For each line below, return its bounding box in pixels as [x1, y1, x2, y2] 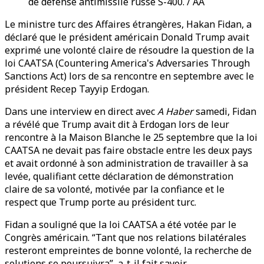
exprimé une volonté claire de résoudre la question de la [5, 44, 254, 57]
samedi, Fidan [193, 105, 256, 118]
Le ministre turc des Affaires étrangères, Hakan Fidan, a [5, 18, 252, 31]
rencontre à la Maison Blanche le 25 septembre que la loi [5, 131, 258, 144]
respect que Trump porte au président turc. [5, 196, 196, 209]
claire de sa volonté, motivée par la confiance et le [5, 183, 225, 196]
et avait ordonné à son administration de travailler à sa [5, 157, 248, 170]
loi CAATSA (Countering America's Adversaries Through [5, 57, 250, 70]
